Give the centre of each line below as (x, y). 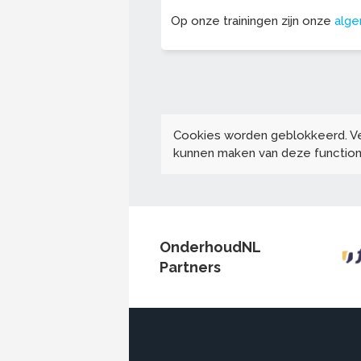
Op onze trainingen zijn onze (253, 21)
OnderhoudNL (210, 247)
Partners (190, 268)
